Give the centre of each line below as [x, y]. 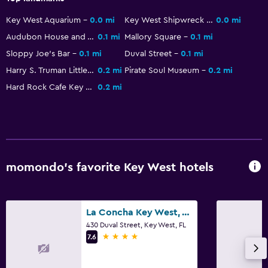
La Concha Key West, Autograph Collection [186, 212]
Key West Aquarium [43, 20]
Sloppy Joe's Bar [38, 54]
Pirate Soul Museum [162, 70]
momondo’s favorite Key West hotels [110, 168]
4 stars [116, 236]
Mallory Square [153, 37]
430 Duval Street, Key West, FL [136, 225]
